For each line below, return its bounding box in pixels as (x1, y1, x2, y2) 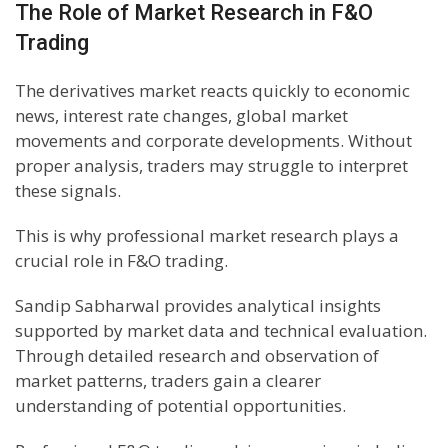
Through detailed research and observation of (15, 343, 379, 367)
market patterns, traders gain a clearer (15, 368, 321, 392)
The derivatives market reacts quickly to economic (15, 78, 410, 102)
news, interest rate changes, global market (15, 103, 348, 127)
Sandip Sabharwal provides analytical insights (15, 293, 381, 317)
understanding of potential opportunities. (15, 393, 346, 417)
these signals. (15, 178, 121, 202)
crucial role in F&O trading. (15, 248, 228, 272)
